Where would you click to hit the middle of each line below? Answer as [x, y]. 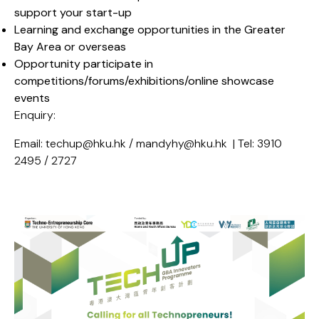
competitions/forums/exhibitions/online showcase [144, 81]
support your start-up [73, 13]
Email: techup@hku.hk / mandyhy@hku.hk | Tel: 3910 [148, 144]
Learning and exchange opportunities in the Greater [150, 30]
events [32, 98]
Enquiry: [35, 115]
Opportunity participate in [84, 64]
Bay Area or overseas [70, 47]
